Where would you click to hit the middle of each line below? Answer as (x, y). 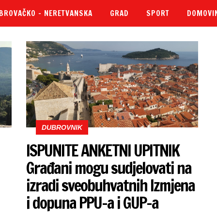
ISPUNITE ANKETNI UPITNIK (103, 151)
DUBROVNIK (62, 128)
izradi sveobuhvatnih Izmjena (111, 186)
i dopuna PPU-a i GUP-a (93, 203)
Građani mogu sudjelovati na (109, 168)
